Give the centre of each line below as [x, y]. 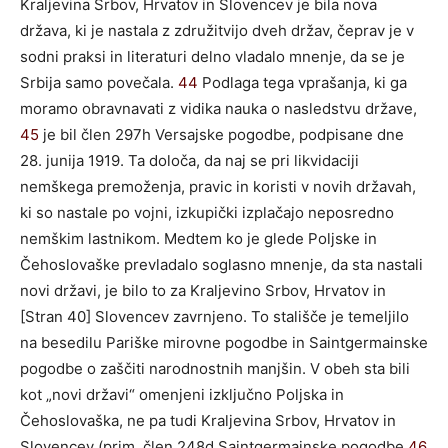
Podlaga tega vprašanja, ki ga [302, 82]
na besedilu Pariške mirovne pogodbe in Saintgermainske [224, 342]
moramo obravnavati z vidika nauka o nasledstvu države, [218, 108]
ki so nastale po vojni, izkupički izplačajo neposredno [207, 212]
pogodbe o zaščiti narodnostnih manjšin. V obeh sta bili [215, 368]
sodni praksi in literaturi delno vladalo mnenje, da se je [212, 56]
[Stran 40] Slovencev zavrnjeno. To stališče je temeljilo [214, 316]
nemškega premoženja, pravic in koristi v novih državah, [218, 186]
